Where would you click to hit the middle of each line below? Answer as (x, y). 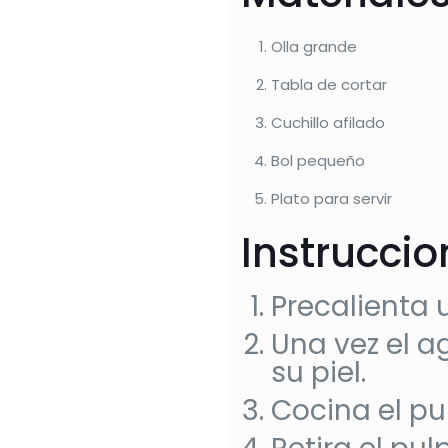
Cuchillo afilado (328, 122)
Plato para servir (332, 198)
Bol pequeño (318, 160)
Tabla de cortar (329, 84)
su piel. (319, 372)
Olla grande (314, 46)
